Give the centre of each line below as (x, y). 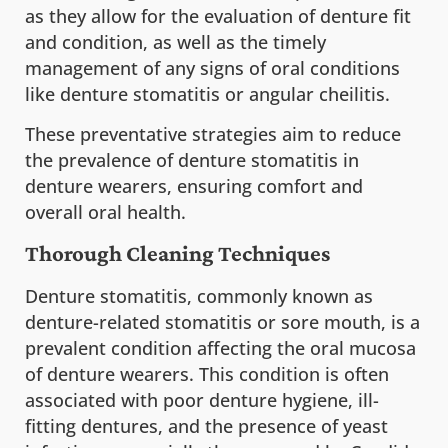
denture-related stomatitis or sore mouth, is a (222, 321)
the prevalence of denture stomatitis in (192, 160)
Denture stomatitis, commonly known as (199, 295)
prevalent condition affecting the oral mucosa (220, 347)
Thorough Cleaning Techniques (177, 252)
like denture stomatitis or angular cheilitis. (207, 93)
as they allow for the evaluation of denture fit (218, 15)
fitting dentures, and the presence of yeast (206, 425)
